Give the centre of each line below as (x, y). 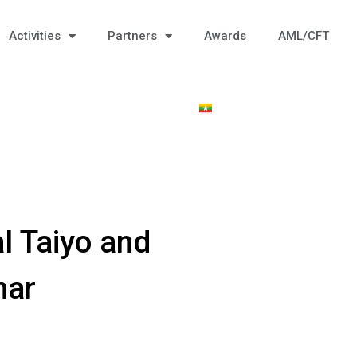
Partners (132, 36)
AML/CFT (304, 36)
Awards (226, 36)
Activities (34, 36)
